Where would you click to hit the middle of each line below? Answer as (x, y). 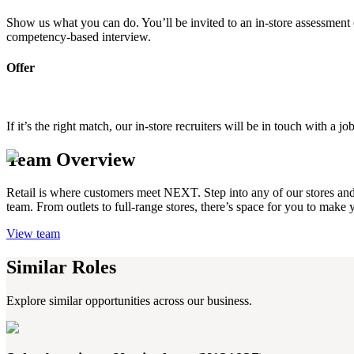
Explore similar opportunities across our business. (129, 301)
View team (33, 234)
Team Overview (71, 159)
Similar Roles (61, 267)
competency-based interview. (79, 37)
